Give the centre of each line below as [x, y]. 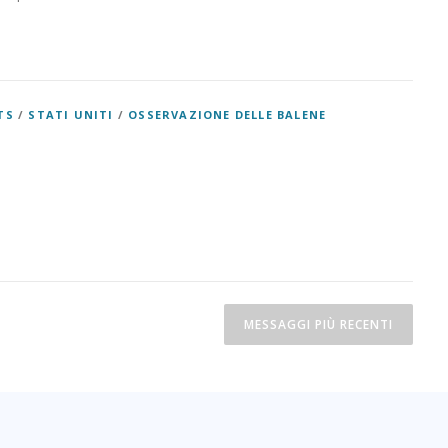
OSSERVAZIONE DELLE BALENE [227, 115]
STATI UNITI [71, 115]
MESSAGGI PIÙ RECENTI [318, 325]
